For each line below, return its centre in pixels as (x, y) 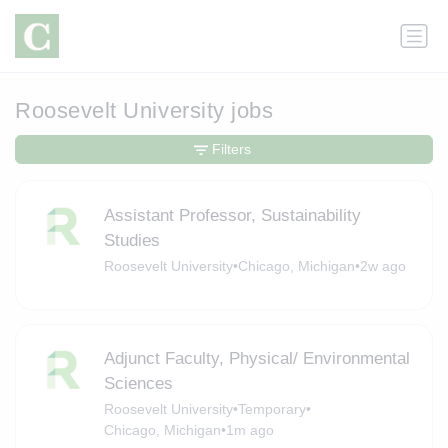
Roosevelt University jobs (144, 111)
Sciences (138, 384)
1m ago (249, 430)
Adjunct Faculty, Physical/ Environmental (256, 359)
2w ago (382, 265)
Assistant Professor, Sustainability (232, 215)
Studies (131, 240)
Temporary (271, 409)
